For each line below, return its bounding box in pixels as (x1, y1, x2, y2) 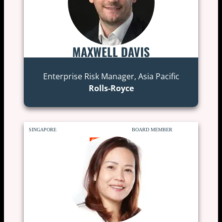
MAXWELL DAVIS (72, 42, 150, 60)
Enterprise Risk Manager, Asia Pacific (43, 70, 179, 82)
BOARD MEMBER (132, 126, 173, 132)
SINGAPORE (28, 126, 56, 132)
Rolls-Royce (88, 82, 134, 94)
